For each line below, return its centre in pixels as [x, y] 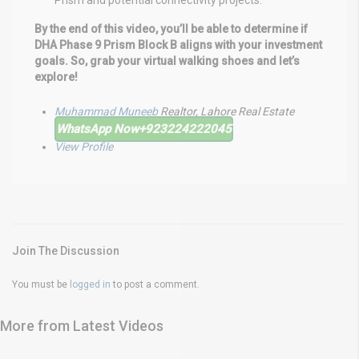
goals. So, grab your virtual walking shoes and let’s [167, 61]
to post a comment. [155, 285]
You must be [41, 285]
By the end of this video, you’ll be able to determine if [171, 29]
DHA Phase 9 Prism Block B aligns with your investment [178, 45]
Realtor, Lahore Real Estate [227, 112]
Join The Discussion [66, 251]
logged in [90, 285]
